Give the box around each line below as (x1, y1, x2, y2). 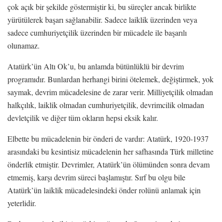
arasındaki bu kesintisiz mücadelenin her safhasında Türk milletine (7, 146, 214, 157)
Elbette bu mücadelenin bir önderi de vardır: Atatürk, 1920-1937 (7, 133, 209, 144)
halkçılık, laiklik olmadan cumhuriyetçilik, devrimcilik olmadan (7, 99, 204, 110)
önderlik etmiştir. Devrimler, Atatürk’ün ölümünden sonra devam (7, 159, 210, 169)
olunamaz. (7, 40, 40, 51)
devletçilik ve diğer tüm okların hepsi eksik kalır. (7, 112, 158, 123)
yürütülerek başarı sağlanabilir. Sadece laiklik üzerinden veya (7, 14, 197, 25)
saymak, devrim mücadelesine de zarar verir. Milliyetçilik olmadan (7, 86, 213, 97)
